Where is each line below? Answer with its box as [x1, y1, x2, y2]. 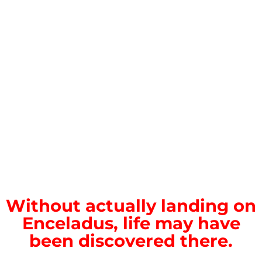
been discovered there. [29, 230, 233, 251]
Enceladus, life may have [22, 212, 240, 233]
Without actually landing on [6, 195, 256, 216]
